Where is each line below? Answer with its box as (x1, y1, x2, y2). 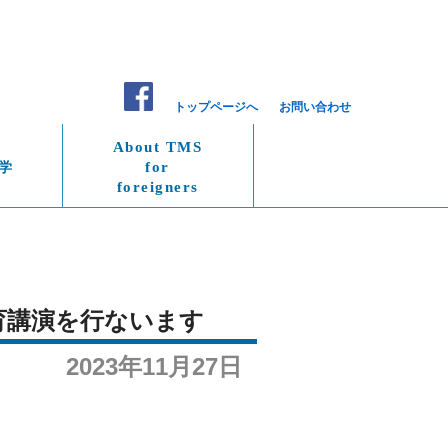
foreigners (116, 179, 199, 196)
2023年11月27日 (66, 353, 242, 380)
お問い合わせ (279, 100, 351, 114)
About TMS (112, 139, 203, 156)
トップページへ (174, 100, 258, 114)
